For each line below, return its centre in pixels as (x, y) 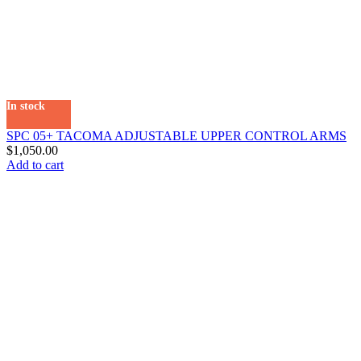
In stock (26, 106)
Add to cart (35, 164)
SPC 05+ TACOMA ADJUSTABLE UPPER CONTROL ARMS (176, 135)
